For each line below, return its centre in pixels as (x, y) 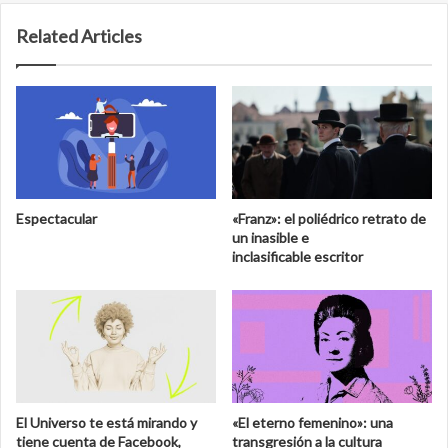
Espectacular (56, 219)
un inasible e (270, 238)
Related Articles (79, 36)
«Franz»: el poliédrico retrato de (329, 219)
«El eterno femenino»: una (312, 422)
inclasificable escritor (297, 257)
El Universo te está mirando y (106, 422)
